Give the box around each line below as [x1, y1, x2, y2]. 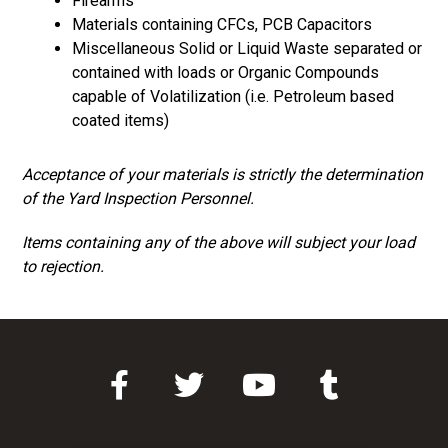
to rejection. [22, 257, 105, 276]
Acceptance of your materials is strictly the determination [22, 165, 424, 184]
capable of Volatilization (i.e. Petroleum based [72, 87, 395, 106]
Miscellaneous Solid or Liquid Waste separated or [72, 39, 423, 58]
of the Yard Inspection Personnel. [22, 189, 255, 208]
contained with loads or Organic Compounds [72, 63, 380, 82]
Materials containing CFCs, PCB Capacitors [72, 15, 373, 34]
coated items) [72, 111, 170, 130]
